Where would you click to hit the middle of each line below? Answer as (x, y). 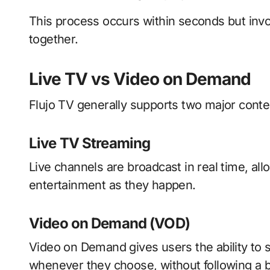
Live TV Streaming (90, 143)
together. (54, 39)
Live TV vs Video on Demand (140, 79)
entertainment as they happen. (112, 185)
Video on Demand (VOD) (109, 224)
